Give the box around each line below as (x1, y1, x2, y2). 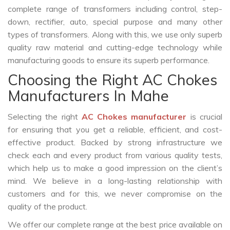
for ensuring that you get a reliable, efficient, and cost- (8, 124, 222, 135)
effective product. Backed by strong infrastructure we (8, 137, 222, 148)
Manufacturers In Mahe (8, 86, 169, 105)
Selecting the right (8, 111, 82, 122)
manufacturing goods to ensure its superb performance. (8, 55, 209, 66)
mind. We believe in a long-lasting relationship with (8, 176, 222, 186)
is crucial (186, 111, 223, 122)
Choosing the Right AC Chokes (8, 70, 217, 89)
